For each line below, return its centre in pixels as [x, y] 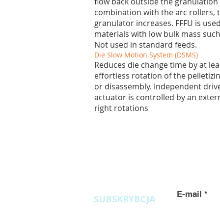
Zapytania [116, 132]
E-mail [189, 194]
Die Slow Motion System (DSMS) [146, 55]
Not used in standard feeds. [146, 45]
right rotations [121, 108]
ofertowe [114, 146]
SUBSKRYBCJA [124, 199]
